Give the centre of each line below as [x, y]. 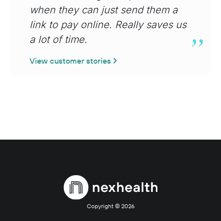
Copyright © [104, 206]
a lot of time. [60, 40]
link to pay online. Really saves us [108, 25]
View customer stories [70, 61]
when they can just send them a [104, 10]
